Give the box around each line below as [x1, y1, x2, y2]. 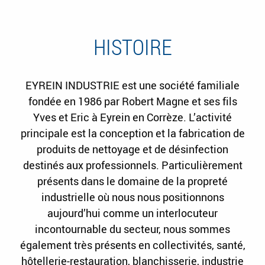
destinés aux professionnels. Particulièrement [22, 157, 243, 172]
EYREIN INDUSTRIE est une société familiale [25, 77, 240, 92]
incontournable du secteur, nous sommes [35, 221, 230, 236]
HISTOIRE [93, 32, 172, 61]
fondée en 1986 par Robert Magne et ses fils [28, 93, 237, 108]
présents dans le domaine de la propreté [37, 173, 228, 188]
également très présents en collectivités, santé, [20, 237, 245, 252]
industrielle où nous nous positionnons [41, 189, 224, 204]
